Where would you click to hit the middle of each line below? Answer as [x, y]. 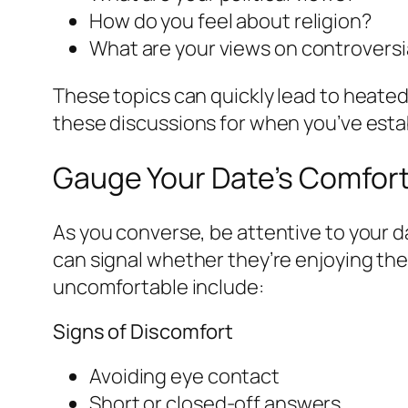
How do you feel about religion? [230, 21]
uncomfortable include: [158, 286]
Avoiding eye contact [184, 376]
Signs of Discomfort [143, 331]
